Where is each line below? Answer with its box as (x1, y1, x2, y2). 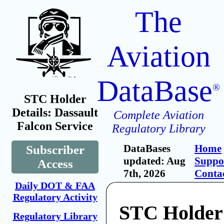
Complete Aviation (113, 108, 204, 121)
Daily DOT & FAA (15, 180, 95, 191)
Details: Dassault (12, 106, 98, 119)
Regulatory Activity (12, 191, 97, 202)
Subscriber (25, 143, 84, 156)
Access (37, 157, 73, 170)
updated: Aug (123, 155, 185, 167)
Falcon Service (17, 119, 93, 132)
